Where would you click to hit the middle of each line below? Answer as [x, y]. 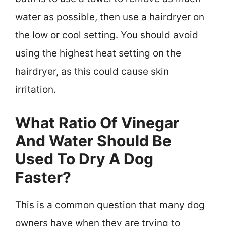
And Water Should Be [93, 140]
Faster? [43, 177]
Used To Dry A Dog [84, 159]
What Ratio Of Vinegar [97, 122]
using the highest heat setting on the [98, 53]
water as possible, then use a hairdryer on [110, 17]
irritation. [36, 90]
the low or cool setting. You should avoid [107, 35]
